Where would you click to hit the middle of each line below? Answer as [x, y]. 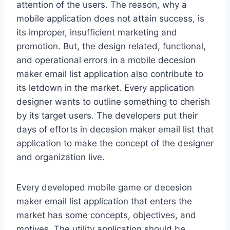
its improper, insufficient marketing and [97, 32]
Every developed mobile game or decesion [104, 187]
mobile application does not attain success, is [110, 18]
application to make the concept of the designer [115, 143]
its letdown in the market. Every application [105, 88]
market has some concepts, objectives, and [106, 215]
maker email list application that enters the [104, 201]
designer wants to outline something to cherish [113, 102]
